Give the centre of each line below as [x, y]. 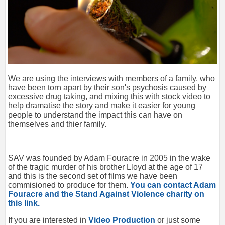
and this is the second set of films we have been [93, 176]
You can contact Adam [173, 185]
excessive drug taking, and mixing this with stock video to [109, 97]
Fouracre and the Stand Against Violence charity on [106, 194]
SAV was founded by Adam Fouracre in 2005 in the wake [109, 158]
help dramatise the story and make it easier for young [102, 106]
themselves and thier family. [57, 124]
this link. [24, 203]
